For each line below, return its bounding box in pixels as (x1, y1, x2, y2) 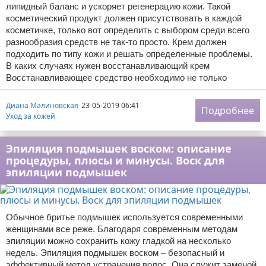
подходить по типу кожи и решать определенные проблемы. (6, 49, 252, 59)
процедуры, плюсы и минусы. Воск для (6, 153, 225, 167)
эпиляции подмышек (6, 165, 127, 179)
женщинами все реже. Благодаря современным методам (6, 224, 237, 234)
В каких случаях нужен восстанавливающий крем (6, 61, 210, 71)
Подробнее (201, 104, 254, 117)
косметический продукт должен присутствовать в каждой (6, 13, 242, 23)
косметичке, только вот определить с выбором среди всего (6, 25, 249, 35)
